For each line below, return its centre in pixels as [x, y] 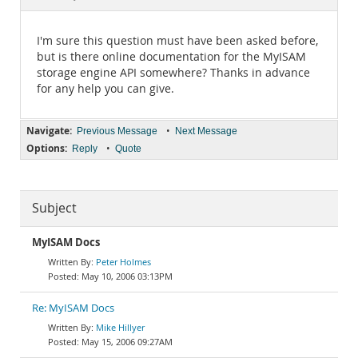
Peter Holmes [123, 262]
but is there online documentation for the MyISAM [171, 57]
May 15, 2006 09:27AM [127, 342]
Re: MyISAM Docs [73, 308]
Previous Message [117, 131]
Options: [47, 148]
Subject [54, 208]
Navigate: [49, 131]
